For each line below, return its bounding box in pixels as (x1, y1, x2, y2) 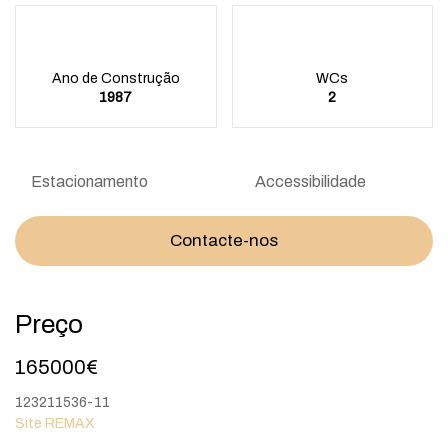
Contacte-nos (170, 231, 278, 251)
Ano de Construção (51, 71, 180, 87)
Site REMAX (15, 416, 95, 432)
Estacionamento (31, 173, 148, 191)
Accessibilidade (255, 173, 366, 191)
